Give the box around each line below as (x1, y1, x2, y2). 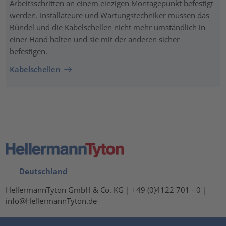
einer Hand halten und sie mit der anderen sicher (9, 34, 180, 44)
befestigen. (9, 46, 47, 56)
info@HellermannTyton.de (6, 195, 97, 206)
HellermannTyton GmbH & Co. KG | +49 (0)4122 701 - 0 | (6, 184, 207, 195)
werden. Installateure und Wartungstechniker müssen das (9, 10, 209, 20)
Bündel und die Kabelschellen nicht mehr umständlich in (9, 22, 205, 32)
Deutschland (15, 165, 68, 176)
